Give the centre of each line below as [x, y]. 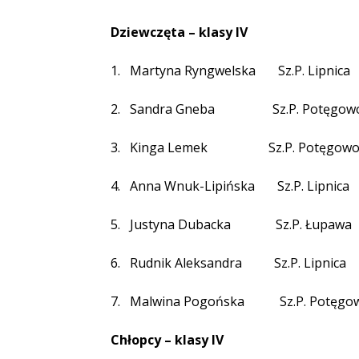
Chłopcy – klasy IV [167, 340]
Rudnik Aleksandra [186, 263]
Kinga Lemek [169, 147]
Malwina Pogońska [189, 301]
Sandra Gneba [172, 109]
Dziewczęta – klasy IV [179, 32]
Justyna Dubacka [180, 224]
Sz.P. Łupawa [314, 224]
